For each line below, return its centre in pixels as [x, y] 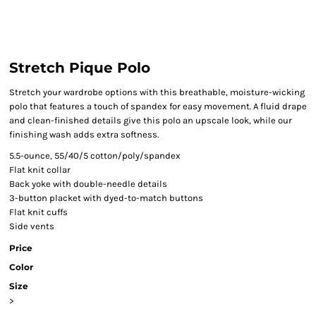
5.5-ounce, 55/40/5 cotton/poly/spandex [95, 156]
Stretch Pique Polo [80, 68]
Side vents [32, 226]
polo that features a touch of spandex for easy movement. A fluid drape [158, 106]
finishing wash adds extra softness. [84, 134]
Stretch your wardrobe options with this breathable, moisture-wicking [157, 92]
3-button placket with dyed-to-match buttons [106, 198]
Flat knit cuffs [38, 212]
